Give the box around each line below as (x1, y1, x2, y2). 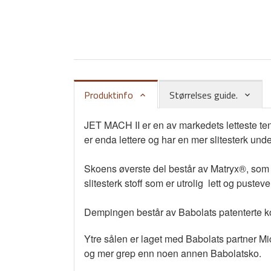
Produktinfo (84, 87, 133, 102)
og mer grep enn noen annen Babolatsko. (84, 246, 261, 260)
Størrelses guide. (169, 87, 238, 102)
